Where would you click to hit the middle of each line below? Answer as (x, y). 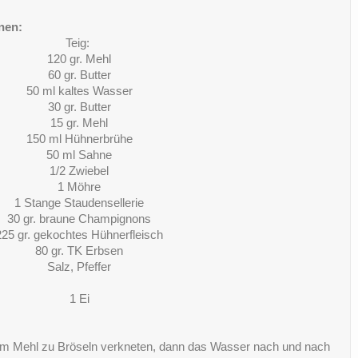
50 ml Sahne (79, 155)
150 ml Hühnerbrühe (79, 139)
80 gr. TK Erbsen (79, 251)
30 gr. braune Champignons (79, 219)
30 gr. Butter (79, 107)
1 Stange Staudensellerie (79, 203)
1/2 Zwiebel (79, 171)
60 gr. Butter (79, 76)
